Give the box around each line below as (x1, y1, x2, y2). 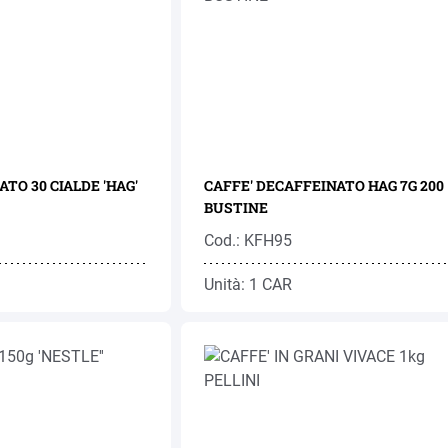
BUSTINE (203, 198, 268, 217)
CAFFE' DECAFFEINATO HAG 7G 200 (203, 176, 444, 195)
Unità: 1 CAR (203, 275, 292, 294)
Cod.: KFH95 (203, 231, 292, 250)
